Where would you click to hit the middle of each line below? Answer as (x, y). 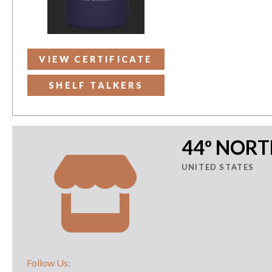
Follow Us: (48, 262)
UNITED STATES (218, 167)
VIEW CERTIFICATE (96, 59)
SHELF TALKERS (96, 85)
